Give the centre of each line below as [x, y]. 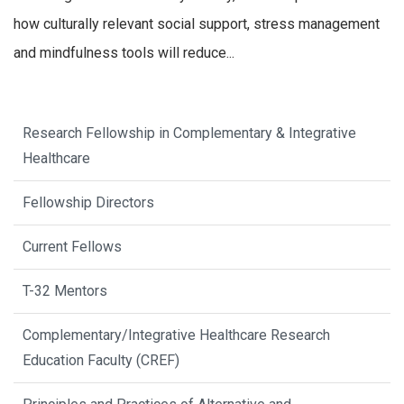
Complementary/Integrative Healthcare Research [176, 335]
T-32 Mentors [65, 291]
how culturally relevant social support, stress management [197, 24]
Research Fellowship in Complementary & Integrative [189, 133]
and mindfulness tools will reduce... [124, 53]
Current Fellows [72, 247]
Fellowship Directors [88, 203]
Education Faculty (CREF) [101, 361]
